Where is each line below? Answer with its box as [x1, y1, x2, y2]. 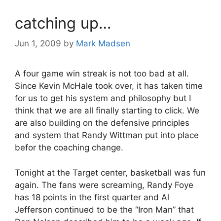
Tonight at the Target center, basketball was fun [15, 167, 206, 178]
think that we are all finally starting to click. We [15, 106, 199, 116]
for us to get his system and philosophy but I [15, 93, 191, 104]
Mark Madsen [76, 38, 130, 49]
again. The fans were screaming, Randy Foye [15, 180, 193, 190]
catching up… [15, 13, 111, 32]
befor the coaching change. [15, 143, 123, 153]
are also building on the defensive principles [15, 118, 189, 128]
